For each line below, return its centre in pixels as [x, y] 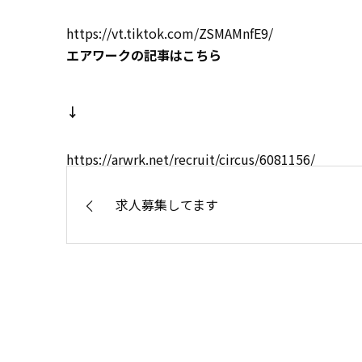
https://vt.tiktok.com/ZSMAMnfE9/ [170, 34]
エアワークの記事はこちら [144, 55]
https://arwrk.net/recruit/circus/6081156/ [191, 160]
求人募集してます [167, 205]
